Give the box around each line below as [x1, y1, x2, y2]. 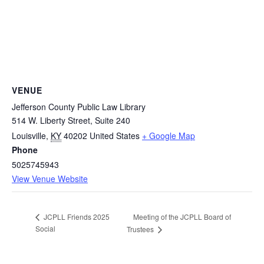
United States [90, 130, 140, 142]
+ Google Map [142, 130, 195, 142]
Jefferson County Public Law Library [12, 101, 146, 113]
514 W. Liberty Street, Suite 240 [12, 114, 130, 127]
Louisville [12, 130, 46, 142]
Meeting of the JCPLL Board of [133, 211, 231, 222]
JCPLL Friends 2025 [42, 212, 110, 222]
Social [35, 223, 55, 234]
